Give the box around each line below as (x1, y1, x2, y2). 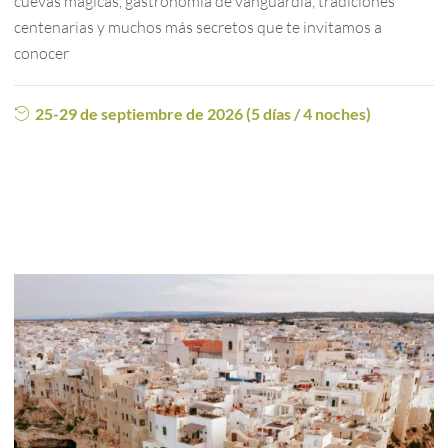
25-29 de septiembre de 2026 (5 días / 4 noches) (35, 104, 372, 124)
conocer (14, 43, 70, 64)
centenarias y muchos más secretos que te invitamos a (14, 17, 383, 38)
